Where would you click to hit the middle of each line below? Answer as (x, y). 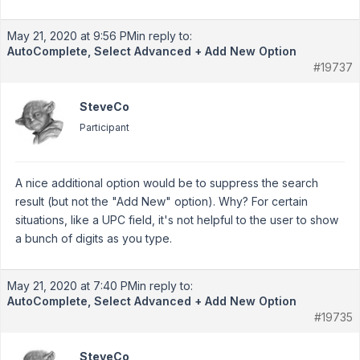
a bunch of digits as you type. (94, 238)
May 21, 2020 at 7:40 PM (72, 286)
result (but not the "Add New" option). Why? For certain (162, 201)
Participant (104, 127)
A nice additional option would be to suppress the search (167, 183)
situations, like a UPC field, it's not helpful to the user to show (177, 220)
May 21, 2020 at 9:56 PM (72, 36)
